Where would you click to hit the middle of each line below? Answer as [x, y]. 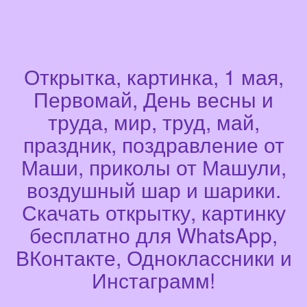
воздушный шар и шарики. [153, 190]
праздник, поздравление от [153, 145]
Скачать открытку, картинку [153, 212]
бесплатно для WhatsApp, [153, 235]
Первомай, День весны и [153, 99]
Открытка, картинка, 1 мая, [153, 77]
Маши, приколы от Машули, [153, 167]
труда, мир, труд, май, [153, 122]
